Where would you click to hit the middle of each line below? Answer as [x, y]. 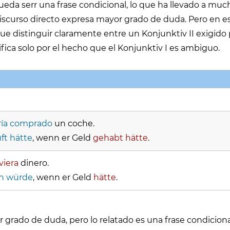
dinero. [34, 163]
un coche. [73, 124]
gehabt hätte [120, 138]
